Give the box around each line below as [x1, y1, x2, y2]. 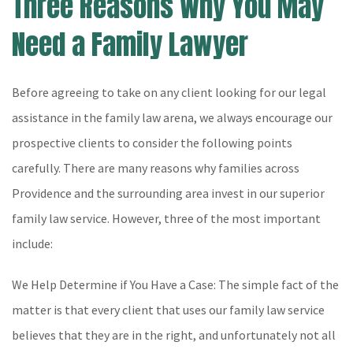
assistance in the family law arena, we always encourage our [12, 110, 333, 125]
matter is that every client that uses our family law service [12, 302, 325, 318]
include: [12, 236, 53, 251]
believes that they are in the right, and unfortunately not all [12, 327, 336, 343]
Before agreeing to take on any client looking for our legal [12, 84, 326, 100]
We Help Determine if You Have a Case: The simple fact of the [12, 277, 339, 292]
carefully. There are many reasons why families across [12, 160, 299, 176]
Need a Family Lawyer [12, 24, 248, 65]
